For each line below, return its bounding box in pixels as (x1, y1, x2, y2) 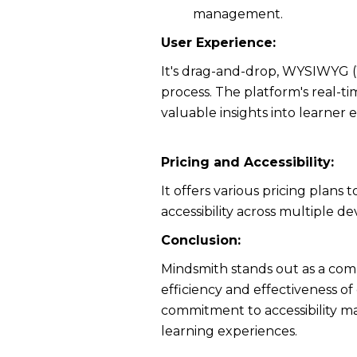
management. (193, 6, 283, 22)
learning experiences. (161, 324, 297, 339)
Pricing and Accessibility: (161, 155, 334, 170)
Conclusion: (161, 233, 241, 248)
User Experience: (161, 35, 276, 50)
